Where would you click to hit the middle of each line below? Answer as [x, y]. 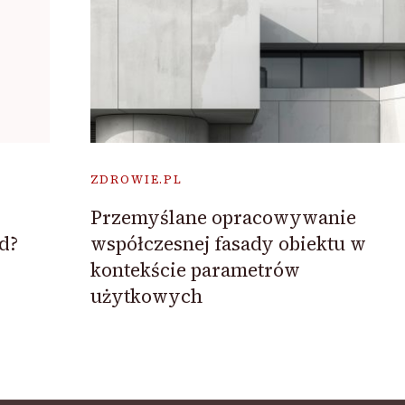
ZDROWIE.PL [136, 179]
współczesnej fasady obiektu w [228, 243]
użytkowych [146, 296]
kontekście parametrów [195, 269]
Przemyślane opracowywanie [223, 217]
